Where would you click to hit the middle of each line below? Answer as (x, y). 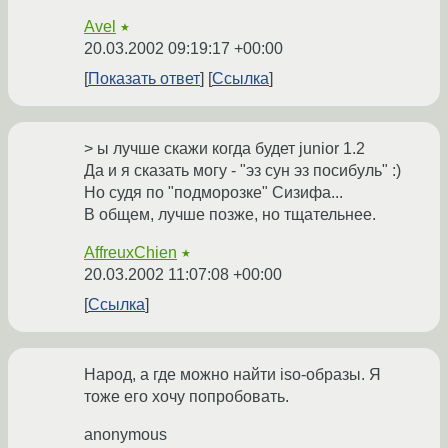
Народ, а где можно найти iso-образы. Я (232, 375)
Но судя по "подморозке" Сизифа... (213, 193)
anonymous (125, 435)
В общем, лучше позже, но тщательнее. (230, 215)
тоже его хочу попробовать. (186, 397)
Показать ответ (144, 79)
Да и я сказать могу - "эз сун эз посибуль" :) (242, 171)
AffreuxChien (130, 253)
